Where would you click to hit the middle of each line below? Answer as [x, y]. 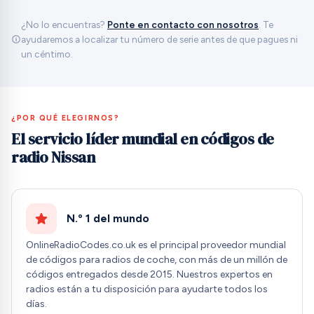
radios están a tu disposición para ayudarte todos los [147, 289]
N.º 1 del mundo [108, 218]
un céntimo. [47, 54]
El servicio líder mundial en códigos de [143, 138]
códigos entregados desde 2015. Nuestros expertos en [149, 275]
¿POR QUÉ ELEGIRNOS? [66, 118]
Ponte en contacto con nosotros [183, 24]
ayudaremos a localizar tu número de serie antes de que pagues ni [159, 39]
